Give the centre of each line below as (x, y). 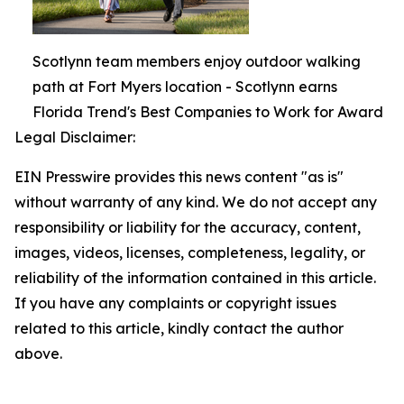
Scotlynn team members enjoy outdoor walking (197, 61)
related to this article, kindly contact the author (179, 328)
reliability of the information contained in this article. (195, 278)
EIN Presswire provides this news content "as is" (179, 177)
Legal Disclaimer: (75, 137)
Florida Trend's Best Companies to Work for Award (208, 112)
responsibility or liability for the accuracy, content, (188, 227)
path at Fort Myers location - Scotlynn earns (185, 87)
